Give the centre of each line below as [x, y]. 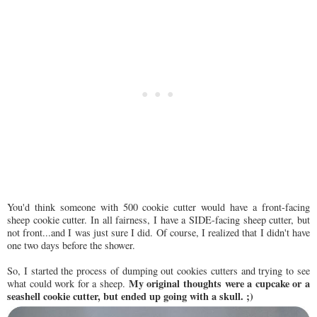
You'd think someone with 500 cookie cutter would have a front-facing [158, 207]
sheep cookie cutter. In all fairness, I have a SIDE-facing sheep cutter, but [158, 220]
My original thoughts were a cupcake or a [219, 284]
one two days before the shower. [71, 246]
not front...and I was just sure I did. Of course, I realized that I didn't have [158, 233]
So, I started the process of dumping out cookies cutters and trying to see [158, 271]
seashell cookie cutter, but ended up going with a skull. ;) [130, 296]
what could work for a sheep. [68, 284]
